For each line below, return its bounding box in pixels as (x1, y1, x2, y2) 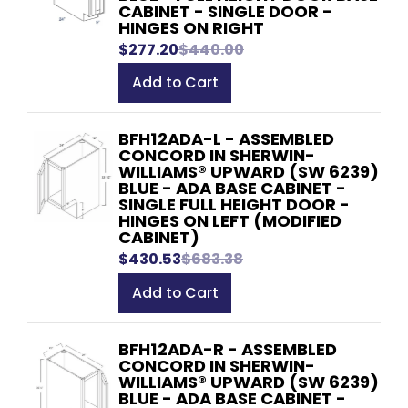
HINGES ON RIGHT (118, 15, 264, 39)
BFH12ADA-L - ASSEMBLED (118, 127, 334, 151)
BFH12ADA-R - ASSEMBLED (118, 337, 337, 361)
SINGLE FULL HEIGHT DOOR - (118, 193, 350, 217)
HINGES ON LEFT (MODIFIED (118, 209, 342, 233)
